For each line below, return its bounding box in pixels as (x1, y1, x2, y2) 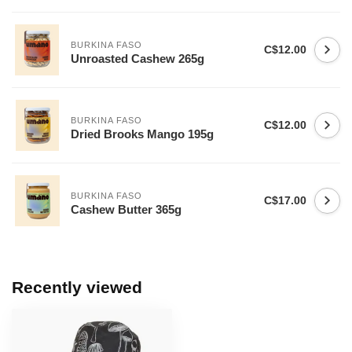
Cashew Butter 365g (71, 202, 181, 216)
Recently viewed (12, 278, 142, 296)
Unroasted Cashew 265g (71, 51, 204, 65)
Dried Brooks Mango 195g (71, 126, 214, 141)
